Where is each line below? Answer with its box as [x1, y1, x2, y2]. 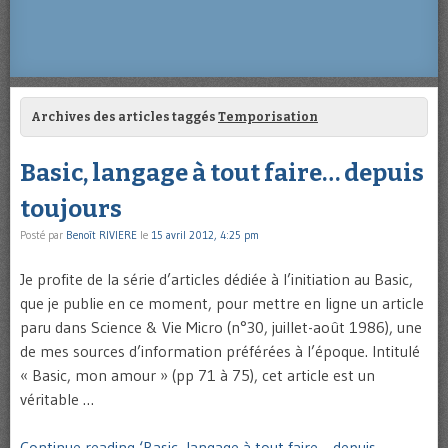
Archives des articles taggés [31, 110, 218, 125]
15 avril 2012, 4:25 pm [151, 228, 259, 243]
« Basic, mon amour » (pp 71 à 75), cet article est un [20, 365, 375, 386]
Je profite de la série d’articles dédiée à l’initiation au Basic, [20, 269, 413, 290]
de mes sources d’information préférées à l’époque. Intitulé [20, 341, 420, 362]
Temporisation [218, 110, 318, 125]
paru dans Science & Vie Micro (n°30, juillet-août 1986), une [20, 317, 422, 338]
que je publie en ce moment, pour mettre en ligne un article [20, 293, 424, 314]
